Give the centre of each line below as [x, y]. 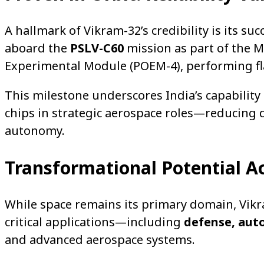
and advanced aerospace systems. [100, 239]
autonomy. [35, 131]
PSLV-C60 [97, 48]
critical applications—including [94, 222]
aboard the [37, 48]
